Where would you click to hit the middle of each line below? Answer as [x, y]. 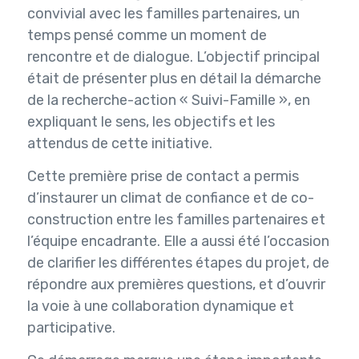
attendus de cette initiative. [119, 144]
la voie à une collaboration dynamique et [160, 307]
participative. [71, 328]
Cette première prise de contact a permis [163, 177]
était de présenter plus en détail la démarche [174, 79]
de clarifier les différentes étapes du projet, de [178, 263]
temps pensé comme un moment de [147, 36]
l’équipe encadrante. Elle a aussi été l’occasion [178, 242]
